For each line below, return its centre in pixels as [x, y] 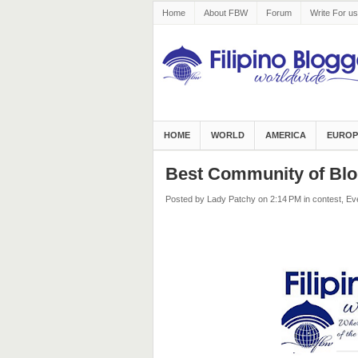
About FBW [225, 13]
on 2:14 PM [279, 199]
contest [326, 199]
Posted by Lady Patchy [210, 199]
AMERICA [285, 135]
